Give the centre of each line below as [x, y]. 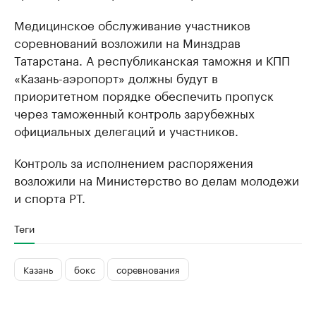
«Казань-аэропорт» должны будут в [116, 77]
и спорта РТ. [50, 196]
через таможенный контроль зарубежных [134, 112]
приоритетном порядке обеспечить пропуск [144, 94]
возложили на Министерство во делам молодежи [157, 179]
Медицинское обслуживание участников [132, 24]
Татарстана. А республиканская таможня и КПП [152, 59]
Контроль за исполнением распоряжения [134, 161]
